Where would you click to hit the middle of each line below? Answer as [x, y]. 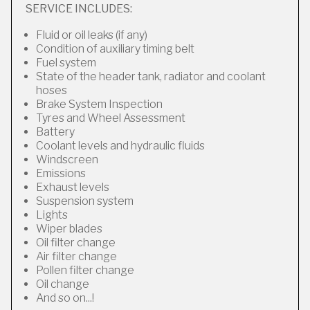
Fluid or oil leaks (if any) [92, 35]
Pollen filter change [85, 270]
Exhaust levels [73, 187]
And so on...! [65, 298]
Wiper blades [69, 229]
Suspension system [85, 201]
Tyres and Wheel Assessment [111, 118]
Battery [55, 132]
